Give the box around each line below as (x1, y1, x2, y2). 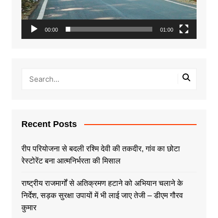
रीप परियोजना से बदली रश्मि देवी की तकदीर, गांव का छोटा (21, 144, 180, 153)
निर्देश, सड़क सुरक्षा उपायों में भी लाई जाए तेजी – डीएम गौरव (21, 191, 183, 200)
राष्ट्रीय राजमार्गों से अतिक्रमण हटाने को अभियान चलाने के (21, 179, 183, 187)
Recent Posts (21, 119, 77, 129)
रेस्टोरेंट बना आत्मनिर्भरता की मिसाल (21, 156, 121, 165)
